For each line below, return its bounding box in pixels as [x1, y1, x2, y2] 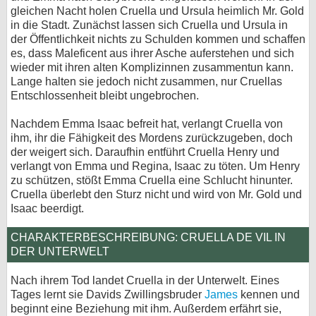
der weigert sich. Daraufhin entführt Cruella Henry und [11, 146, 279, 158]
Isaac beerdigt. [11, 202, 84, 214]
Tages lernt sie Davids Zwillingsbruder [11, 288, 205, 300]
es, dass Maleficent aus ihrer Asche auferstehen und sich [11, 47, 294, 59]
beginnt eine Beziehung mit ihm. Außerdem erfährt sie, [11, 303, 281, 315]
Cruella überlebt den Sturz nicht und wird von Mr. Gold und [11, 188, 302, 200]
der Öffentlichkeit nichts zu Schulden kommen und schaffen [11, 33, 305, 45]
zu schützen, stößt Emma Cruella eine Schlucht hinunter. [11, 174, 293, 186]
